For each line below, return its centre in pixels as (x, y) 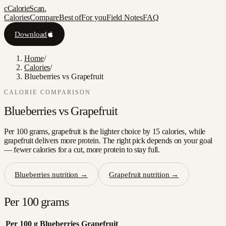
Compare (44, 17)
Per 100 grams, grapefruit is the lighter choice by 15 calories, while (105, 131)
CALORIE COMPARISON (48, 93)
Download (31, 34)
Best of (70, 17)
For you (94, 17)
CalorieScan (26, 8)
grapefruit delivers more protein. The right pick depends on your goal (108, 140)
